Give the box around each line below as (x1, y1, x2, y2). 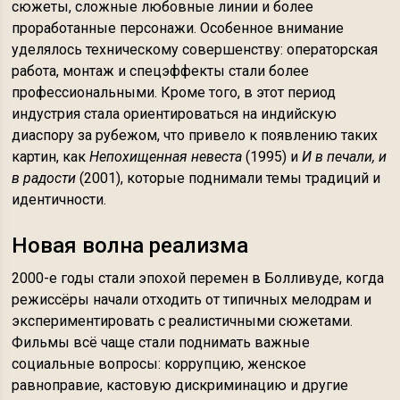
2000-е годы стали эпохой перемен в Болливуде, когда (12, 270, 385, 287)
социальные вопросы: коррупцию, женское (12, 355, 307, 372)
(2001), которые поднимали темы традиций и (76, 170, 381, 187)
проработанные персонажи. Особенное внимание (12, 20, 345, 37)
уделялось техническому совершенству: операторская (12, 41, 379, 58)
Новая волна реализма (12, 233, 249, 258)
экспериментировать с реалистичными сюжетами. (12, 312, 354, 329)
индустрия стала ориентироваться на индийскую (12, 105, 337, 122)
